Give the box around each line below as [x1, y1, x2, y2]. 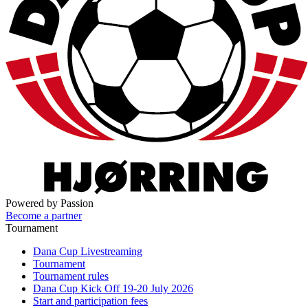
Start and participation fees [33, 294, 148, 307]
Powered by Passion [5, 197, 93, 209]
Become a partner [5, 209, 82, 221]
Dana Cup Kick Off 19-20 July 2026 [33, 282, 193, 294]
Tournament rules [33, 269, 109, 282]
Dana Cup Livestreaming [33, 245, 142, 257]
